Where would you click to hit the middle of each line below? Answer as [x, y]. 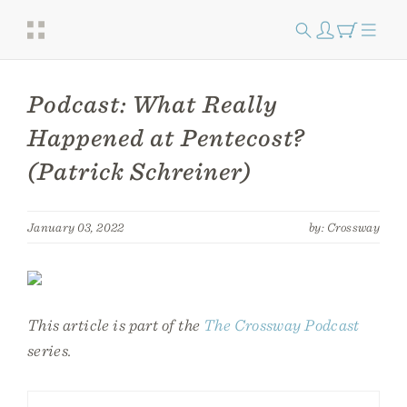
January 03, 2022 [76, 227]
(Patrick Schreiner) [140, 171]
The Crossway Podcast [281, 325]
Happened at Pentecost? [166, 138]
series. [50, 350]
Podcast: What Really [153, 104]
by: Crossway [344, 227]
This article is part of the [115, 325]
